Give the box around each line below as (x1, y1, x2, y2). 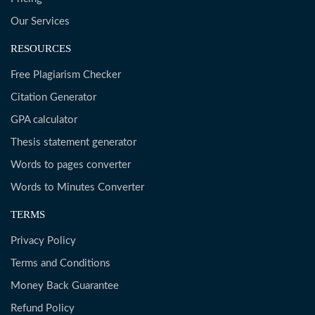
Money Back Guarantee (11, 281, 119, 291)
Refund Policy (11, 303, 75, 314)
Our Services (11, 16, 70, 27)
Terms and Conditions (11, 258, 110, 269)
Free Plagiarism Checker (11, 70, 121, 80)
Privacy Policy (11, 236, 76, 246)
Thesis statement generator (11, 137, 136, 148)
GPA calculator (11, 115, 77, 125)
